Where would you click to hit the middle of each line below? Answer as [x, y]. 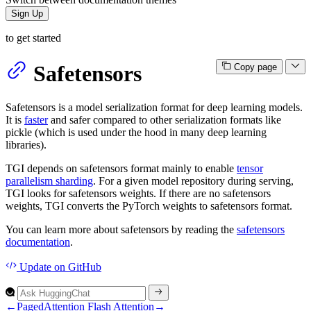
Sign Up [27, 13]
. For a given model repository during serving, [193, 181]
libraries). [26, 145]
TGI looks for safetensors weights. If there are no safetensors [138, 194]
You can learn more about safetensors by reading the [121, 230]
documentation [38, 242]
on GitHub [76, 267]
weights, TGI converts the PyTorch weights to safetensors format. [149, 206]
